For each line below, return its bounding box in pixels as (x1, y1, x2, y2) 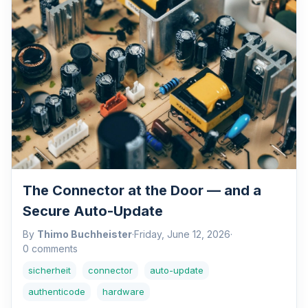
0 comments (23, 243, 78, 255)
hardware (102, 286, 144, 298)
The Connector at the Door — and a (23, 182, 261, 199)
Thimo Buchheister (37, 228, 132, 241)
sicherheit (28, 265, 71, 276)
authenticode (28, 286, 85, 298)
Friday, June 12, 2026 (134, 228, 230, 241)
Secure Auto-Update (23, 203, 163, 220)
